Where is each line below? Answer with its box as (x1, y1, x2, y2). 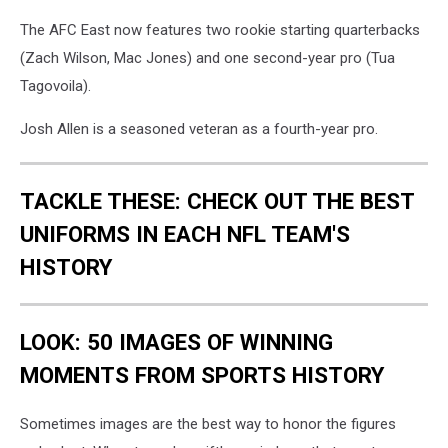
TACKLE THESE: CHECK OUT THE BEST (20, 187, 415, 214)
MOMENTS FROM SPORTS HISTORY (20, 361, 384, 388)
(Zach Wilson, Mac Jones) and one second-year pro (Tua (20, 49, 395, 68)
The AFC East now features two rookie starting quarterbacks (20, 21, 420, 40)
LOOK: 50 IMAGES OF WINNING (20, 328, 333, 355)
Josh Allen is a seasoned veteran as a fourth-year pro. (20, 120, 378, 139)
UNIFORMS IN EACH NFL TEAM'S (20, 220, 350, 247)
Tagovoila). (20, 77, 91, 96)
